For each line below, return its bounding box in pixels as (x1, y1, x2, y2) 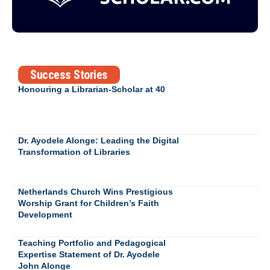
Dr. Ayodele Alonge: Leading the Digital (18, 135, 179, 145)
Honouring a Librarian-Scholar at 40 (18, 84, 165, 94)
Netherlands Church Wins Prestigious (18, 186, 173, 196)
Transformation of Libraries (18, 146, 130, 157)
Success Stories (30, 67, 108, 82)
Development (18, 209, 72, 219)
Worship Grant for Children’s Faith (18, 198, 159, 208)
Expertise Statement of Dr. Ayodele (18, 249, 160, 259)
